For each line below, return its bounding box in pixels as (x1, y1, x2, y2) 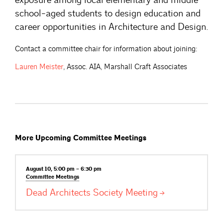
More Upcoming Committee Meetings (15, 133, 146, 143)
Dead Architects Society (26, 186, 125, 199)
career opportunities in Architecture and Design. (15, 20, 208, 33)
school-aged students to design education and (15, 7, 201, 19)
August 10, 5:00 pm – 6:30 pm (26, 165, 102, 173)
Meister (39, 62, 63, 72)
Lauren (15, 62, 39, 72)
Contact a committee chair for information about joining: (15, 44, 198, 54)
